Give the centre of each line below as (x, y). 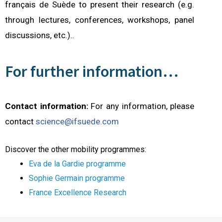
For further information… (92, 71)
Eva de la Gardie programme (77, 164)
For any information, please (141, 106)
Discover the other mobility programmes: (77, 149)
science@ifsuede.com (77, 122)
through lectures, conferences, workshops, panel (100, 20)
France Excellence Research (78, 192)
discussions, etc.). (39, 35)
